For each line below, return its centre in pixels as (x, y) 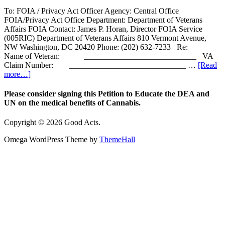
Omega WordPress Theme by (52, 140)
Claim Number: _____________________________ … (101, 65)
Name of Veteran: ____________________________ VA (108, 56)
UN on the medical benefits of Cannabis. (72, 102)
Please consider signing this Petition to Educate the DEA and (107, 93)
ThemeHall (117, 140)
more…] (17, 74)
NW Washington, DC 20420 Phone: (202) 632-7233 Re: (112, 47)
